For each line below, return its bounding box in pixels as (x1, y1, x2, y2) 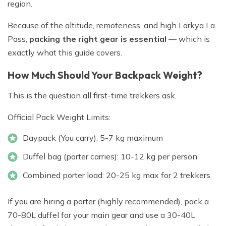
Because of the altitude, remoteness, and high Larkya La (8, 20, 215, 31)
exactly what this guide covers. (8, 47, 122, 58)
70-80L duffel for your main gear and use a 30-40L (8, 210, 195, 220)
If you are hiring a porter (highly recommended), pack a (8, 196, 209, 207)
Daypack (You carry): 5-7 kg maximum (23, 133, 163, 143)
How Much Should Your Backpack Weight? (8, 69, 202, 82)
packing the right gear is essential (29, 34, 166, 44)
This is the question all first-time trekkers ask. (8, 90, 177, 101)
